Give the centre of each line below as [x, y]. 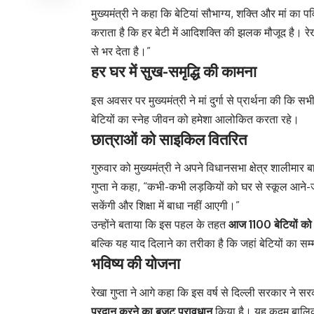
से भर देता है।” [121, 52]
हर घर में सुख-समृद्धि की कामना [174, 71]
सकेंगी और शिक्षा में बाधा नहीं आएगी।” [165, 206]
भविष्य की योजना [136, 263]
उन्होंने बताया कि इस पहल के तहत [160, 225]
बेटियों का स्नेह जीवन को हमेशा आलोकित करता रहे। [195, 119]
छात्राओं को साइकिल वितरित [169, 138]
